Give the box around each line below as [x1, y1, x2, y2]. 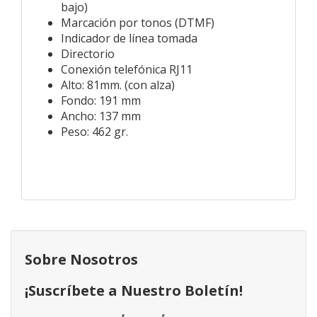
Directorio [61, 45, 115, 62]
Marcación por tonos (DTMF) [61, 14, 214, 30]
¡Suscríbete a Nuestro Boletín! [25, 280, 243, 300]
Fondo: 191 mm [61, 92, 141, 108]
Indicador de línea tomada [61, 30, 197, 46]
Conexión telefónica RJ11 [61, 61, 192, 77]
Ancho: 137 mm [61, 108, 141, 124]
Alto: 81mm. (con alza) [61, 76, 175, 93]
